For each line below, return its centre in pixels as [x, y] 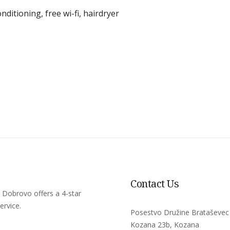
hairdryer [101, 13]
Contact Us [155, 183]
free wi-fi [62, 13]
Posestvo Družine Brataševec [180, 212]
